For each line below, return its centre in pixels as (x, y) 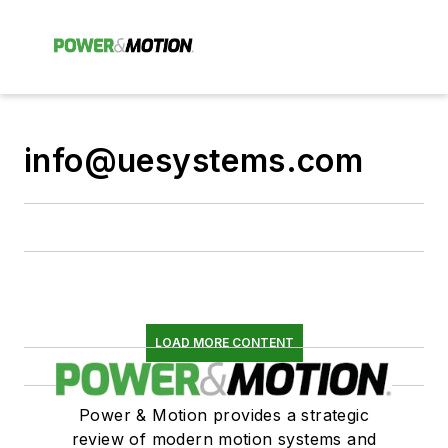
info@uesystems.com (194, 160)
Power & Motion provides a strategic (224, 415)
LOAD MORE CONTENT (224, 342)
